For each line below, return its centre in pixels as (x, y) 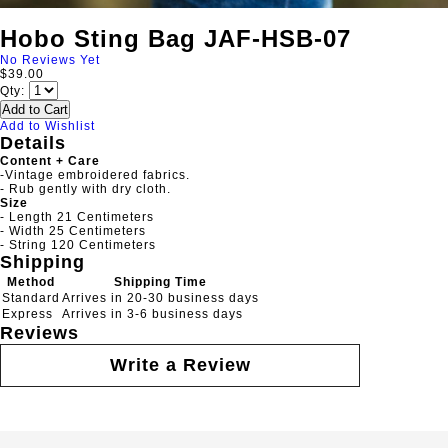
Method (31, 282)
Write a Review (180, 365)
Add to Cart (35, 109)
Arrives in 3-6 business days (152, 314)
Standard (31, 298)
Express (27, 314)
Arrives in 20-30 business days (160, 298)
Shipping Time (160, 282)
